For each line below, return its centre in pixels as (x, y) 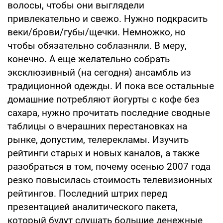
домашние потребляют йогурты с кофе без (104, 99)
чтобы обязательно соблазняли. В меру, (97, 45)
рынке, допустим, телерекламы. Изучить (98, 139)
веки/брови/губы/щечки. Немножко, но (97, 32)
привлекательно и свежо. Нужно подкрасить (108, 18)
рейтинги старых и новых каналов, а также (104, 153)
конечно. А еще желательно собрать (89, 59)
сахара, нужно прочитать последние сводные (109, 112)
